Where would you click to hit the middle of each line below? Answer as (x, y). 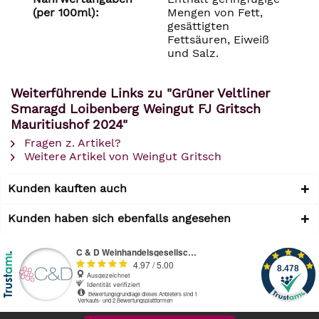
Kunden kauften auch (67, 188)
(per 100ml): (66, 12)
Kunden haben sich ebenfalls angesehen (119, 218)
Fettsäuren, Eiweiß (218, 40)
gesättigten (198, 26)
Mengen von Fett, (215, 12)
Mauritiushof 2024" (69, 124)
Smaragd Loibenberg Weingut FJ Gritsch (136, 109)
